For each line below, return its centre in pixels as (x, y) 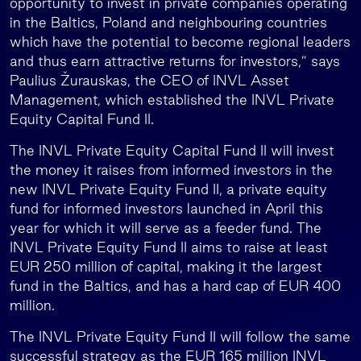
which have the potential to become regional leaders (180, 41)
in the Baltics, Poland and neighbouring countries (168, 22)
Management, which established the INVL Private (172, 100)
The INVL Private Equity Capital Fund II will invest (172, 150)
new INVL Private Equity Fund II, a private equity (168, 189)
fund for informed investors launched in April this (166, 208)
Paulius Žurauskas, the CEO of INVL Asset (149, 80)
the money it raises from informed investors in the (171, 170)
